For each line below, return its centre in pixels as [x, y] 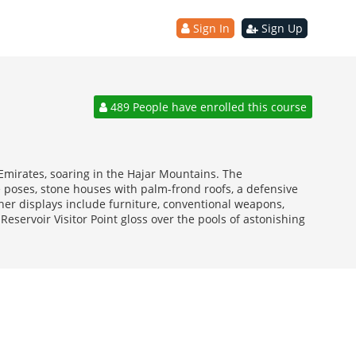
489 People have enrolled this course [207, 107]
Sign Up [280, 28]
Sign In [209, 28]
